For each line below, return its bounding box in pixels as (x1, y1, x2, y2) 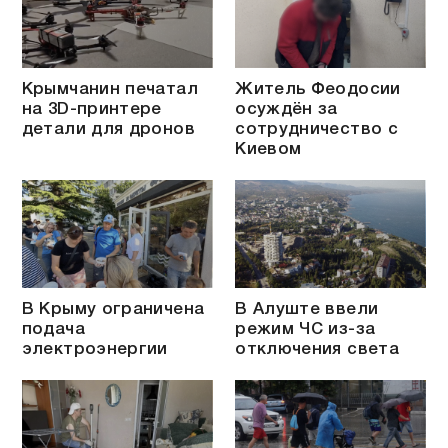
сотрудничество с (235, 122, 399, 138)
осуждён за (235, 102, 338, 118)
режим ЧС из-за (235, 322, 376, 338)
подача (21, 322, 85, 338)
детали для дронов (21, 122, 195, 138)
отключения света (235, 342, 400, 358)
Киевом (235, 142, 302, 158)
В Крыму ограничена (21, 302, 205, 318)
